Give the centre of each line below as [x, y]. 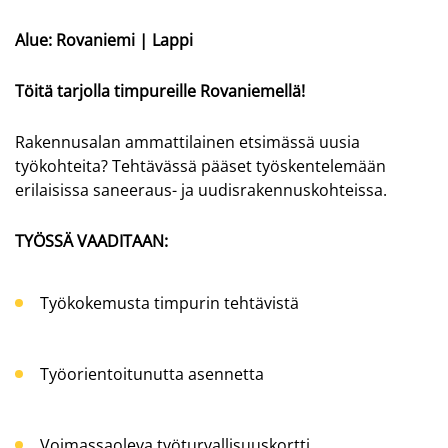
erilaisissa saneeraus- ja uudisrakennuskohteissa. [201, 190]
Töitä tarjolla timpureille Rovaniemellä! [160, 91]
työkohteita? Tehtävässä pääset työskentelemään [200, 166]
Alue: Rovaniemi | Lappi [104, 39]
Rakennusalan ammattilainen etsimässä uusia [187, 142]
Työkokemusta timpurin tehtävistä [169, 302]
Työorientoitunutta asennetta [152, 373]
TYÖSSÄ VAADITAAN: [91, 241]
